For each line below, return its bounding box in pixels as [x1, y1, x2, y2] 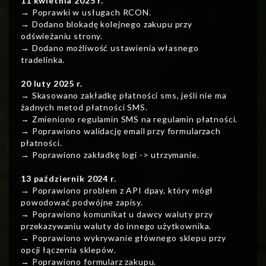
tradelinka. [21, 55, 65, 65]
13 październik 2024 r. [21, 173, 116, 184]
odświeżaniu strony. [21, 31, 103, 42]
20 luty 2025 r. [21, 78, 83, 89]
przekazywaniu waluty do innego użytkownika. [21, 221, 212, 232]
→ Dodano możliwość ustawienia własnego [21, 43, 199, 53]
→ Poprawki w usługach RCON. [21, 7, 151, 18]
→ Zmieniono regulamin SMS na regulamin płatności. [21, 114, 238, 125]
